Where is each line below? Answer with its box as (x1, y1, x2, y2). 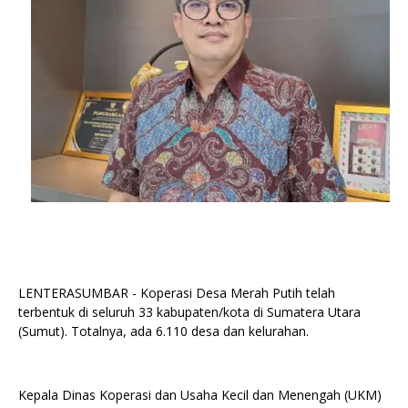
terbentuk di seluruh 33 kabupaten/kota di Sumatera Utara (18, 303, 361, 321)
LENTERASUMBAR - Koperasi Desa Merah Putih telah (18, 284, 335, 302)
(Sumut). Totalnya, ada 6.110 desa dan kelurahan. (18, 322, 309, 341)
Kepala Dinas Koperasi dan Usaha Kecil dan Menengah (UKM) (18, 386, 382, 404)
